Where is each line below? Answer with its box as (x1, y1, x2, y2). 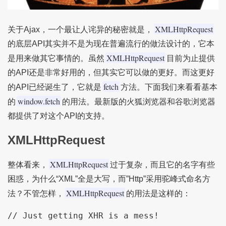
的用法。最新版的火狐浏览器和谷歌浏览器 (62, 97, 215, 106)
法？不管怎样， (7, 189, 64, 198)
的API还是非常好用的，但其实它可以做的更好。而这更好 (7, 68, 214, 77)
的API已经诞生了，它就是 (7, 82, 101, 91)
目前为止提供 (166, 53, 215, 63)
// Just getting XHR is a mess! (7, 210, 159, 220)
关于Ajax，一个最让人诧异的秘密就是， (7, 25, 153, 34)
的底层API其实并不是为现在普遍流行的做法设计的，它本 (7, 39, 214, 48)
